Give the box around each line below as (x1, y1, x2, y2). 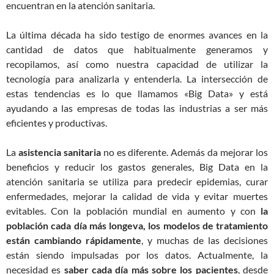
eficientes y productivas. (6, 117, 107, 128)
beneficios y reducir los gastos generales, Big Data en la (6, 161, 268, 172)
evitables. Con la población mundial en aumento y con (6, 205, 261, 217)
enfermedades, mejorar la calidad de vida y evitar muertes (6, 190, 268, 202)
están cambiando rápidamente (6, 234, 141, 246)
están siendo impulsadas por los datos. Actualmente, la (6, 249, 268, 261)
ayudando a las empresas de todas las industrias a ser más (6, 102, 268, 114)
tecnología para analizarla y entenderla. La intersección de (6, 73, 268, 84)
